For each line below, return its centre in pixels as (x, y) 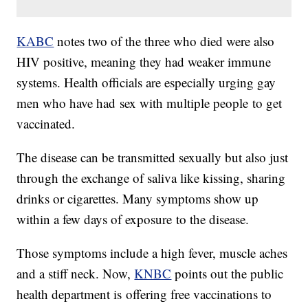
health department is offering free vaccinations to (144, 294)
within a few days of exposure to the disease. (133, 219)
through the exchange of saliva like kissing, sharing (151, 178)
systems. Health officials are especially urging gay (146, 82)
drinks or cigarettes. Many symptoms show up (138, 199)
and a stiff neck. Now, (76, 274)
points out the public (228, 274)
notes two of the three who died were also (164, 41)
